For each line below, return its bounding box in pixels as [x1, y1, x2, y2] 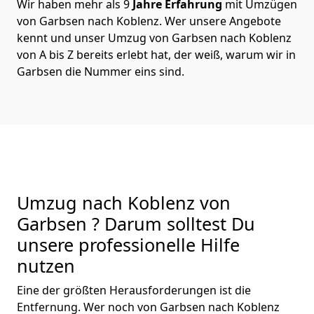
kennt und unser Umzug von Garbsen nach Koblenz [17, 29, 292, 46]
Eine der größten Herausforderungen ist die [17, 282, 251, 298]
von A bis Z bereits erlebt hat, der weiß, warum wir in [17, 46, 296, 62]
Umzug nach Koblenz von [17, 190, 231, 214]
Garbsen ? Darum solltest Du [17, 211, 255, 235]
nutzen [17, 253, 75, 278]
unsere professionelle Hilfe [17, 232, 240, 257]
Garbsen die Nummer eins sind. [17, 63, 184, 79]
